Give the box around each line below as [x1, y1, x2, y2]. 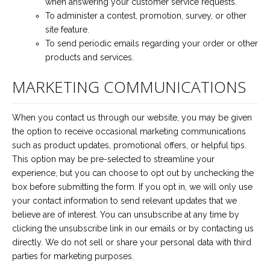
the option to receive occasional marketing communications [12, 127, 246, 136]
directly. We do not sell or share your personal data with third [12, 237, 251, 247]
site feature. [45, 25, 89, 34]
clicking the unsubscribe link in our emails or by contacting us [12, 224, 254, 233]
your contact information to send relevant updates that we [12, 196, 237, 206]
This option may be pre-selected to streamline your [12, 154, 215, 164]
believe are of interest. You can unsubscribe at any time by [12, 210, 239, 219]
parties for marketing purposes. [12, 251, 134, 261]
